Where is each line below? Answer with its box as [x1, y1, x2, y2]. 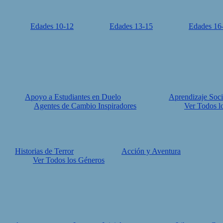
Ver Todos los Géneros [33, 156, 105, 164]
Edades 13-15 [110, 22, 153, 30]
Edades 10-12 [30, 22, 74, 30]
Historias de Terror [15, 147, 74, 155]
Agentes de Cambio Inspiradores [34, 102, 136, 110]
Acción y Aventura [121, 147, 181, 155]
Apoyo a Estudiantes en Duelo [25, 93, 121, 101]
